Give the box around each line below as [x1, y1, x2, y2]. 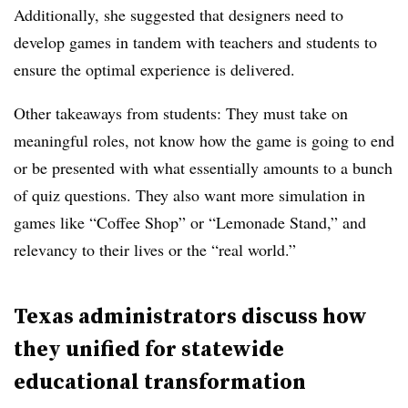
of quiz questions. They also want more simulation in [14, 184, 365, 206]
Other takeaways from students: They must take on [14, 102, 348, 124]
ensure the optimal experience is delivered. [14, 58, 295, 80]
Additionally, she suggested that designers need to [14, 4, 343, 25]
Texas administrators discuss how [14, 301, 367, 331]
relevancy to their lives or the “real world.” [14, 239, 296, 260]
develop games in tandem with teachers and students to [14, 31, 377, 53]
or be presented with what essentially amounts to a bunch [14, 157, 393, 178]
